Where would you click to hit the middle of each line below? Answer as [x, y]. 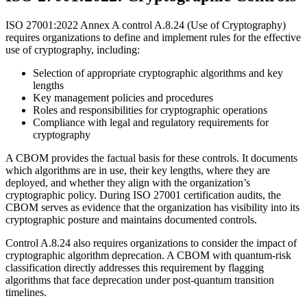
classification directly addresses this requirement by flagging [135, 267]
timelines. [26, 292]
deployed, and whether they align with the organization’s [128, 182]
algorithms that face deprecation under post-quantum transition [140, 280]
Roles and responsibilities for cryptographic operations [150, 110]
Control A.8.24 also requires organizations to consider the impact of [151, 243]
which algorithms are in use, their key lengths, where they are [138, 170]
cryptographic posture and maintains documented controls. [131, 219]
